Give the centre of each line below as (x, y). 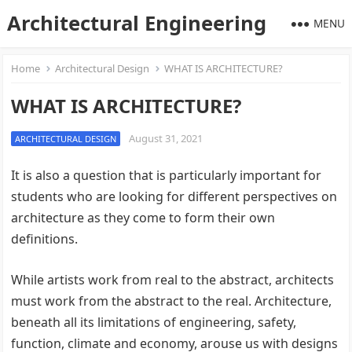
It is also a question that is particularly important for (167, 175)
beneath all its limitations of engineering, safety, (154, 322)
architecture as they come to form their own (143, 218)
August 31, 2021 (166, 138)
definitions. (45, 239)
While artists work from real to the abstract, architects (173, 280)
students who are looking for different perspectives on (174, 196)
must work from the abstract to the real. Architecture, (172, 301)
